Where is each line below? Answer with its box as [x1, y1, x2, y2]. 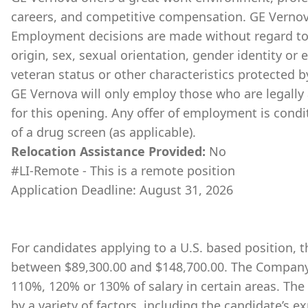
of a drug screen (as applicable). [11, 124, 196, 140]
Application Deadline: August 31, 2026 [11, 181, 233, 198]
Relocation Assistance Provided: [11, 143, 209, 159]
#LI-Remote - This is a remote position [11, 162, 235, 179]
